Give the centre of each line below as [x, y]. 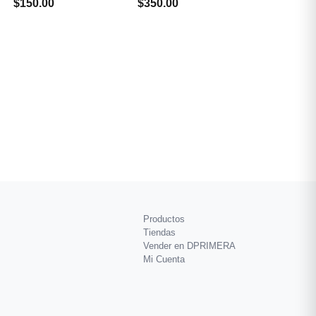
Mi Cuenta [164, 259]
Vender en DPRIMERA [189, 246]
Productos [164, 219]
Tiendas [159, 232]
